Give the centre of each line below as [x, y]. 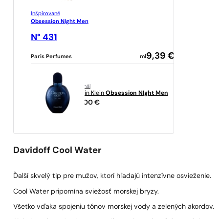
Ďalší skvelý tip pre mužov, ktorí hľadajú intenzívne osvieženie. [112, 176]
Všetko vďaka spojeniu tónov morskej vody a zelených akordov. [114, 207]
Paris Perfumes [51, 57]
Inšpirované [45, 14]
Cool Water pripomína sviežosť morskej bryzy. [86, 192]
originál [81, 87]
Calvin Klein [89, 93]
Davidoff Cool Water [58, 151]
